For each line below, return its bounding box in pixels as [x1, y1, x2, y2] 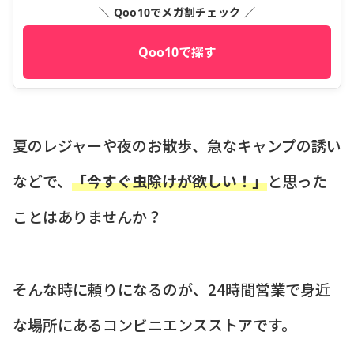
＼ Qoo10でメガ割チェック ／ [99, 5, 255, 21]
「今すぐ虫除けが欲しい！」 [72, 169, 267, 191]
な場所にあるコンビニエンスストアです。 [13, 314, 296, 336]
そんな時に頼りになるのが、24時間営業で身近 [13, 278, 330, 300]
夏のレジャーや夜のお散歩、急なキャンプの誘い [13, 134, 341, 156]
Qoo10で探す [137, 43, 217, 62]
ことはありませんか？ [13, 205, 162, 227]
